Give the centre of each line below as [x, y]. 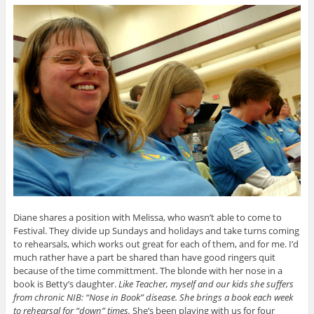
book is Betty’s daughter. [66, 284]
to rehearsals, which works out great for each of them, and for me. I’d [156, 244]
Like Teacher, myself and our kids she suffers [206, 284]
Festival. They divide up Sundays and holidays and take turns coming [156, 231]
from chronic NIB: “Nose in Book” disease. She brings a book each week [153, 298]
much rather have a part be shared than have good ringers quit [144, 258]
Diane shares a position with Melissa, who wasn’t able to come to [147, 218]
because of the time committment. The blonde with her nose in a [148, 271]
